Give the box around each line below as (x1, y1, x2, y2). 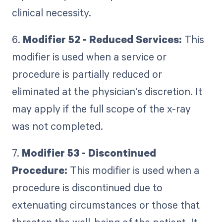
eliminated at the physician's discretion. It (11, 84, 202, 99)
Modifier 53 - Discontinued (21, 146, 156, 160)
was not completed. (11, 119, 103, 133)
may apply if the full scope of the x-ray (11, 102, 191, 116)
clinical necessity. (11, 5, 91, 20)
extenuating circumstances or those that (11, 198, 200, 212)
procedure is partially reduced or (11, 67, 162, 81)
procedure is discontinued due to (11, 180, 163, 195)
